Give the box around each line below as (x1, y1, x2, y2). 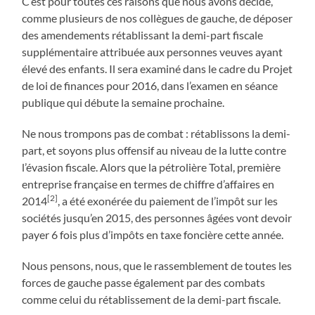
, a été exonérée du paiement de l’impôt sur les (58, 193, 278, 207)
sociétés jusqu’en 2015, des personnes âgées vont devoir (22, 210, 292, 224)
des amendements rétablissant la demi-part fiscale (22, 27, 264, 41)
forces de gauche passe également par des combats (22, 275, 266, 289)
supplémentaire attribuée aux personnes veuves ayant (22, 44, 283, 58)
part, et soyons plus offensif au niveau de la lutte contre (22, 143, 287, 157)
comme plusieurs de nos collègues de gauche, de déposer (22, 11, 293, 25)
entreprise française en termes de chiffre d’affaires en (22, 176, 275, 191)
